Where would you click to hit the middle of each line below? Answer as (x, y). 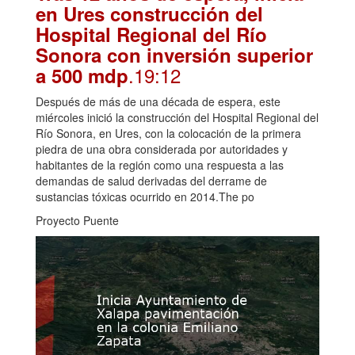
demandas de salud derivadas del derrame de (151, 181)
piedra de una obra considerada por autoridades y (162, 149)
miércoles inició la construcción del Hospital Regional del (177, 118)
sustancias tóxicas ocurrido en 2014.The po (145, 197)
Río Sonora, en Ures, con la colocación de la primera (168, 134)
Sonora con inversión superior (174, 55)
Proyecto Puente (77, 221)
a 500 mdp (82, 76)
